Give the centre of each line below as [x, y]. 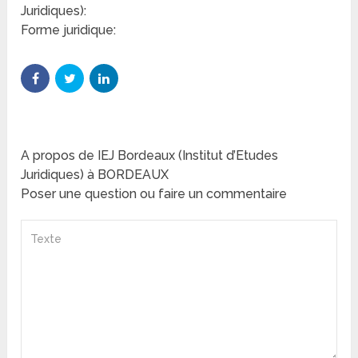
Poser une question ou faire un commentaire [154, 194]
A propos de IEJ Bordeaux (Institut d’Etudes [150, 156]
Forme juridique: [69, 30]
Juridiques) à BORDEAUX [95, 175]
